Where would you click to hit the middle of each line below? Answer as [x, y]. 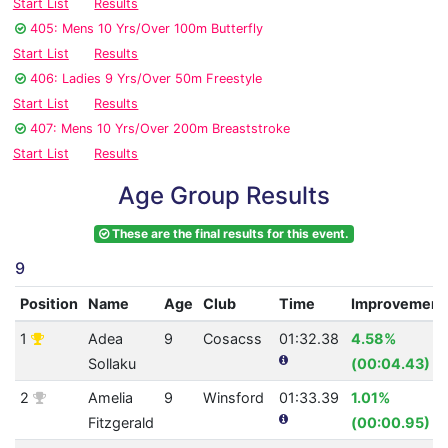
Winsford [233, 398]
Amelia [110, 398]
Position [48, 304]
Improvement [398, 304]
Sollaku [111, 364]
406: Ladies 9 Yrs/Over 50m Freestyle [146, 79]
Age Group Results [224, 196]
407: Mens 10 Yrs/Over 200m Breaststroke [160, 129]
